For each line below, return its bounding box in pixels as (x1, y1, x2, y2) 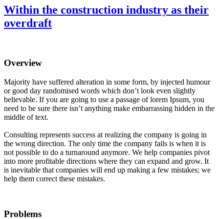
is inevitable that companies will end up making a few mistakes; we (4, 165, 211, 174)
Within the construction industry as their (4, 3, 209, 17)
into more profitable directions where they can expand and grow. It (4, 156, 209, 165)
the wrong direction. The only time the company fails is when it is (4, 139, 206, 148)
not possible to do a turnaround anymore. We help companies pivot (4, 148, 210, 156)
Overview (4, 57, 42, 68)
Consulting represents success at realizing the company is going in (4, 130, 207, 139)
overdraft (4, 17, 52, 30)
